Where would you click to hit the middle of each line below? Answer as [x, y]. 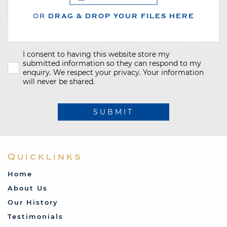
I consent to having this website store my [96, 54]
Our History [33, 202]
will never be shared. [59, 81]
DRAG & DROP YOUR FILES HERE [121, 15]
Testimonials [35, 216]
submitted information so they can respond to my [112, 63]
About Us [28, 188]
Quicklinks [45, 157]
